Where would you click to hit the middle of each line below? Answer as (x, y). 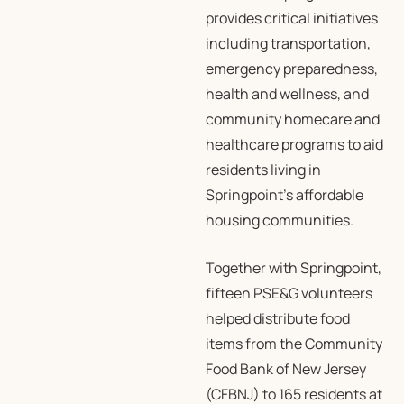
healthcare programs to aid (294, 144)
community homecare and (292, 119)
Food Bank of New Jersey (285, 369)
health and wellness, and (287, 94)
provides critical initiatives (291, 18)
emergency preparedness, (291, 69)
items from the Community (294, 344)
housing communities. (279, 220)
